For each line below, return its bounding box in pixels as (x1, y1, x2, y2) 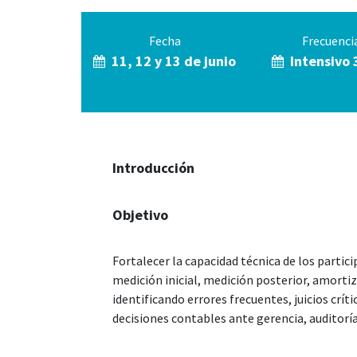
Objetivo (112, 206, 168, 225)
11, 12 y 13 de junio (105, 52, 236, 71)
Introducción (112, 159, 194, 178)
